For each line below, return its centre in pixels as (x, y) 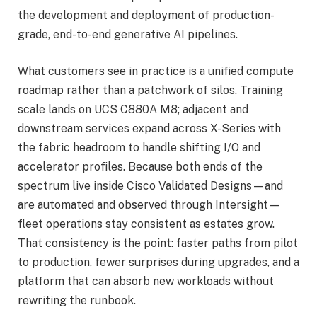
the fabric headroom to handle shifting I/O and (139, 147)
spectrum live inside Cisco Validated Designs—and (150, 185)
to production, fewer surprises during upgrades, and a (158, 262)
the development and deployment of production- (146, 16)
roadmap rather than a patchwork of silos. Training (150, 90)
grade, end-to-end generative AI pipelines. (128, 35)
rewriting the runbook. (77, 300)
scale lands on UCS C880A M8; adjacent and (133, 109)
